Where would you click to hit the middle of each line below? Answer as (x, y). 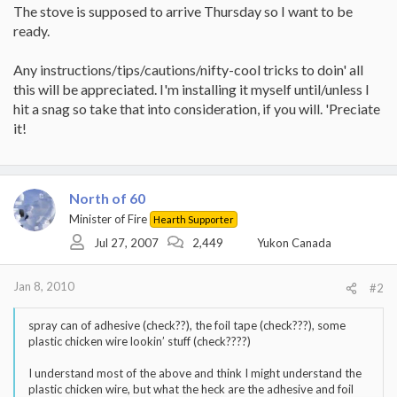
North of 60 (107, 198)
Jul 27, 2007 (126, 242)
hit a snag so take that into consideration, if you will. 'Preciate (197, 109)
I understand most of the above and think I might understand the (195, 373)
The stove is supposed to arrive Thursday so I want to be (183, 11)
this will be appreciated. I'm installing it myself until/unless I (191, 89)
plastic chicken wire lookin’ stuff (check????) (140, 341)
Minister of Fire (108, 219)
